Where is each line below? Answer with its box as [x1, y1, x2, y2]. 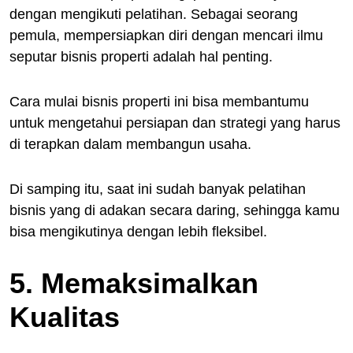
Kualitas [9, 300, 120, 333]
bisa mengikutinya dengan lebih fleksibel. [9, 223, 267, 240]
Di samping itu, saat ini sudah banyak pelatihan [9, 180, 306, 197]
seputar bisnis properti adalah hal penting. [9, 48, 273, 65]
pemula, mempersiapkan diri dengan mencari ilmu [9, 27, 323, 43]
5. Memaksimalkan [9, 266, 258, 299]
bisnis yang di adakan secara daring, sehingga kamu [9, 202, 340, 218]
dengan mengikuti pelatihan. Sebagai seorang [9, 6, 298, 22]
